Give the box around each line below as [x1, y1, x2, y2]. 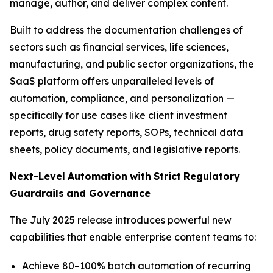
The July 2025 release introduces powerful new [10, 214, 232, 226]
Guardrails [10, 187, 64, 199]
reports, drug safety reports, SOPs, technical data [10, 126, 243, 138]
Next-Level [10, 170, 65, 182]
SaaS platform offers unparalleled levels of [10, 75, 214, 87]
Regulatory [183, 170, 240, 182]
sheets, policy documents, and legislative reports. [10, 143, 240, 155]
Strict [154, 170, 181, 182]
